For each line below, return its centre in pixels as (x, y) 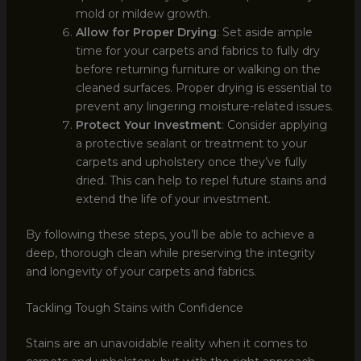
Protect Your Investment (148, 124)
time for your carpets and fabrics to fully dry (197, 50)
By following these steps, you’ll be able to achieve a (170, 234)
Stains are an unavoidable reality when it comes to (166, 343)
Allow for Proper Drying (146, 32)
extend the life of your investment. (173, 199)
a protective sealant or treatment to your (191, 143)
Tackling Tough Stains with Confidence (134, 307)
